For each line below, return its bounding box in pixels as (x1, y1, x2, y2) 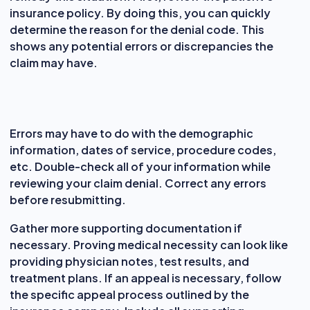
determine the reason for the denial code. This (10, 21, 264, 37)
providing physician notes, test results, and (10, 253, 249, 268)
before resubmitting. (10, 192, 126, 207)
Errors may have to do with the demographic (10, 125, 253, 140)
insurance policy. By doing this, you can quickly (10, 5, 271, 20)
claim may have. (10, 55, 98, 70)
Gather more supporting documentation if (10, 220, 242, 235)
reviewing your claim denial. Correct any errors (10, 175, 266, 190)
